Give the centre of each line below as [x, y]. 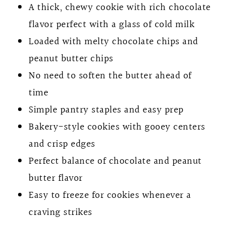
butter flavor [56, 178]
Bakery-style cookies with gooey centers [117, 127]
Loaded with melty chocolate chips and [114, 41]
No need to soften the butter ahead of [110, 76]
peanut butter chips [71, 59]
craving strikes [61, 212]
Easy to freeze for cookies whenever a [110, 195]
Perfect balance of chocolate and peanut [115, 161]
